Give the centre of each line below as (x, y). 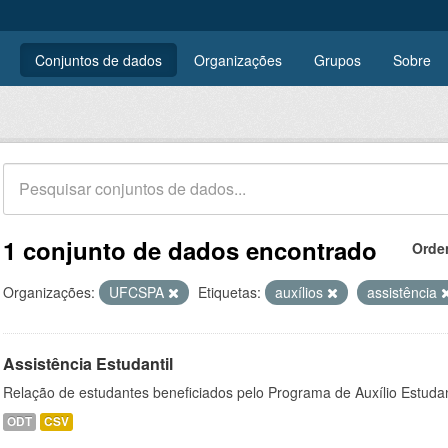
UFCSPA (138, 292)
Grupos (337, 60)
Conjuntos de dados (98, 60)
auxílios (301, 292)
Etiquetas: (229, 292)
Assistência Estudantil (88, 363)
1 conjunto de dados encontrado (190, 250)
